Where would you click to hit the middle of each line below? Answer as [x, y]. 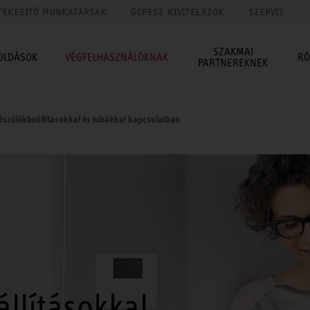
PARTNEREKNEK [233, 63]
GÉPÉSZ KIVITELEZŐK [177, 12]
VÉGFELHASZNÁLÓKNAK [117, 57]
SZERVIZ [266, 12]
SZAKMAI [233, 52]
